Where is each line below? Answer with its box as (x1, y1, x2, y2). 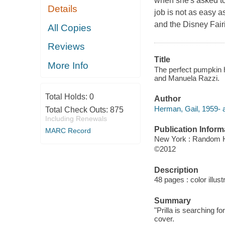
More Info (48, 60, 89, 71)
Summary (154, 196, 191, 205)
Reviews (48, 41, 85, 52)
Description (154, 165, 198, 174)
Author (154, 94, 181, 103)
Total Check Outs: (45, 105, 110, 115)
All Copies (48, 22, 92, 33)
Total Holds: (45, 92, 89, 101)
